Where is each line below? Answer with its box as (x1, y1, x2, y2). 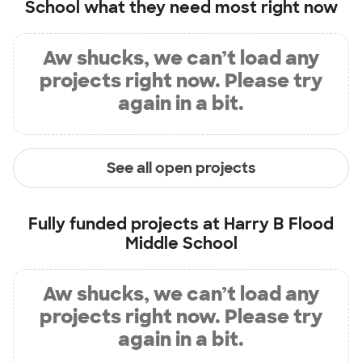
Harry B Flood (224, 213, 334, 234)
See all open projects (106, 158, 256, 178)
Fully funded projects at (28, 213, 224, 234)
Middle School (124, 233, 238, 254)
